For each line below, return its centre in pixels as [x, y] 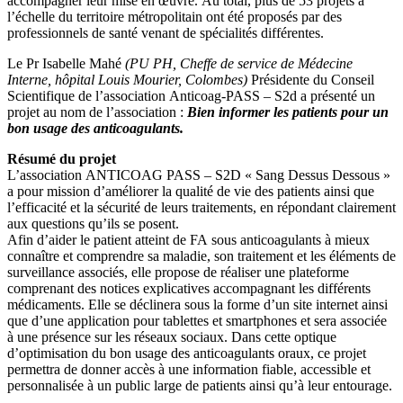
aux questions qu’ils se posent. [93, 223]
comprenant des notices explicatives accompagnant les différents [189, 288]
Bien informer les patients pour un [288, 112]
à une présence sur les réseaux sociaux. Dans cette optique [172, 336]
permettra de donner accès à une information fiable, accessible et [189, 369]
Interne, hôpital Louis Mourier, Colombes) [127, 79]
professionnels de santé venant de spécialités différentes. [166, 32]
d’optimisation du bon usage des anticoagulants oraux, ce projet [187, 353]
